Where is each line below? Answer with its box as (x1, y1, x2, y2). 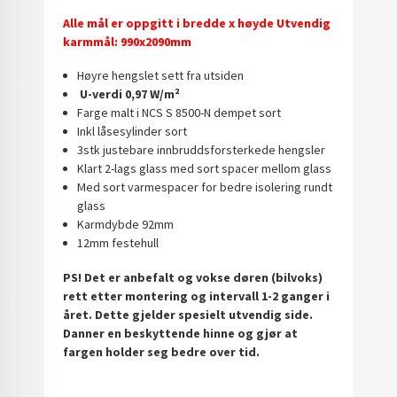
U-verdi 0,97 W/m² (76, 86, 180, 103)
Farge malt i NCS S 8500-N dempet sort (76, 105, 281, 121)
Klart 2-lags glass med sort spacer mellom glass (76, 160, 331, 177)
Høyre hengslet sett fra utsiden (76, 67, 244, 84)
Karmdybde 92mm (76, 216, 176, 233)
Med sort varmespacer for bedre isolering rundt (76, 179, 332, 196)
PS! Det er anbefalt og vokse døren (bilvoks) (63, 269, 323, 285)
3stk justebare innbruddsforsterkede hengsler (76, 142, 325, 159)
